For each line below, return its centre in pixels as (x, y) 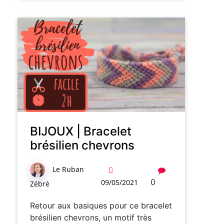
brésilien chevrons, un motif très (91, 217)
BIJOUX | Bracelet (81, 131)
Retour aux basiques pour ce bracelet (101, 205)
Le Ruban (68, 169)
